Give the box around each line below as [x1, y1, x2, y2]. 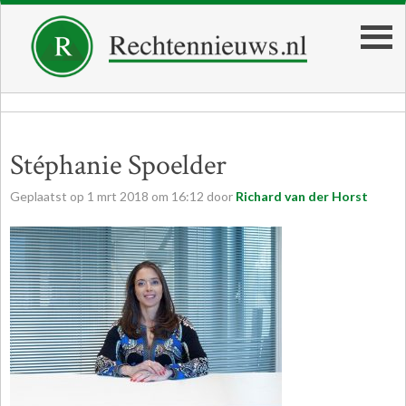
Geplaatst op [10, 188, 87, 204]
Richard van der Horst [236, 188, 368, 204]
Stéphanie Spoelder [10, 147, 227, 184]
